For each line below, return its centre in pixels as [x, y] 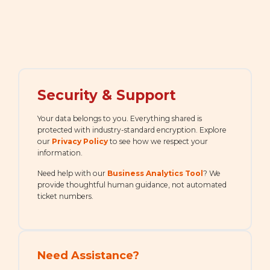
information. [60, 152]
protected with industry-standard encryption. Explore [132, 130]
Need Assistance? [88, 255]
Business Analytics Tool [155, 173]
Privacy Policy [80, 141]
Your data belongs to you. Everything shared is [120, 118]
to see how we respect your [158, 141]
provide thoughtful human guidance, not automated [132, 184]
